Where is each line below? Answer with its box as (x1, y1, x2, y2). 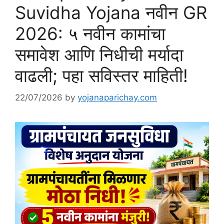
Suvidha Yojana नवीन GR (15, 1, 207, 23)
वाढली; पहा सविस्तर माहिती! (15, 64, 188, 86)
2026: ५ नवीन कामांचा (15, 22, 165, 44)
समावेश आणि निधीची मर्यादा (15, 43, 183, 65)
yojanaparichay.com (77, 92, 157, 103)
